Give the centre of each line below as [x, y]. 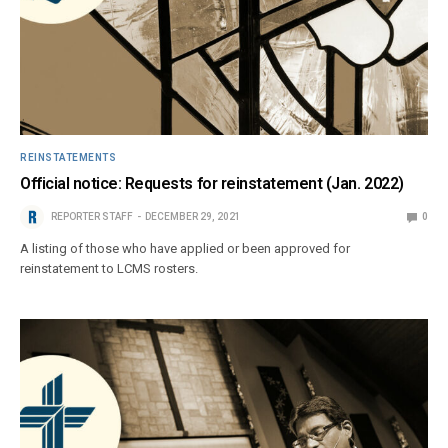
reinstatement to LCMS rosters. [109, 269]
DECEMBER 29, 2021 [193, 217]
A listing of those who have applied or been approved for [185, 249]
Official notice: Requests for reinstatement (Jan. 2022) [212, 184]
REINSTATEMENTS [68, 158]
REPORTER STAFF [92, 217]
